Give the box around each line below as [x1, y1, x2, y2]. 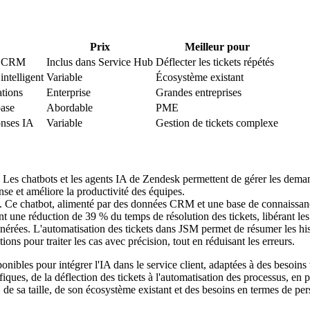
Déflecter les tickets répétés [156, 56, 274, 69]
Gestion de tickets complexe [156, 117, 278, 129]
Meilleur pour [184, 41, 250, 53]
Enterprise [46, 86, 91, 99]
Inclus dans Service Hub [46, 56, 153, 69]
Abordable [46, 102, 93, 114]
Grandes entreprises [156, 86, 241, 99]
